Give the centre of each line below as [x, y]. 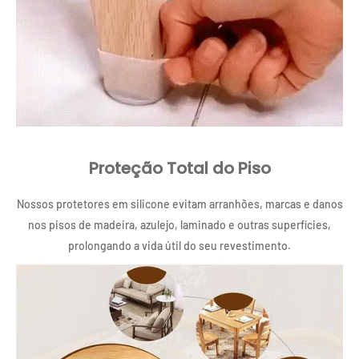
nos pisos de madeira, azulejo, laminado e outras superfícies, [179, 225]
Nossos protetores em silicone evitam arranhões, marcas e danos [179, 204]
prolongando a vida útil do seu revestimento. [179, 246]
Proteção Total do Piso [179, 169]
